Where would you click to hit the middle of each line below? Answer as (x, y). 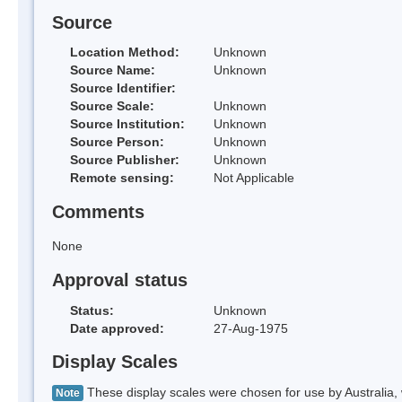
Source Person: (117, 142)
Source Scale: (112, 106)
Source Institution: (127, 124)
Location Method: (125, 52)
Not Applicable (254, 178)
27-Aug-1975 (251, 328)
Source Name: (113, 70)
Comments (98, 212)
